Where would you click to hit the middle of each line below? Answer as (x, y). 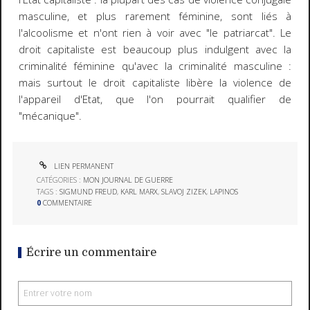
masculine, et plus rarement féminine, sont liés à (155, 16)
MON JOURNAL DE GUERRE (128, 180)
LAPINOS (224, 191)
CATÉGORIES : (60, 180)
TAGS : (48, 191)
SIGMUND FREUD (89, 191)
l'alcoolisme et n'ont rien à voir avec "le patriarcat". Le (155, 33)
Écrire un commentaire (92, 253)
